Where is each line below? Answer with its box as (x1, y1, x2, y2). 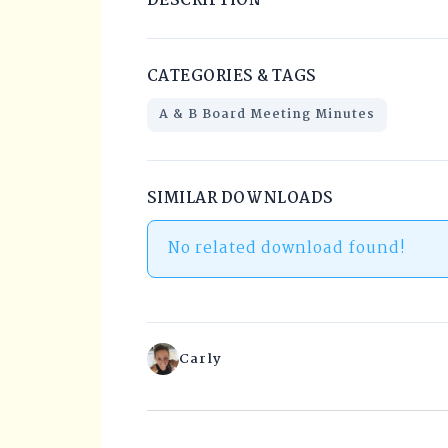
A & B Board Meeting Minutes (159, 103, 375, 125)
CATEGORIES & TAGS (147, 63, 317, 89)
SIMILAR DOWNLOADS (147, 185, 334, 211)
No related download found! (168, 235, 406, 261)
